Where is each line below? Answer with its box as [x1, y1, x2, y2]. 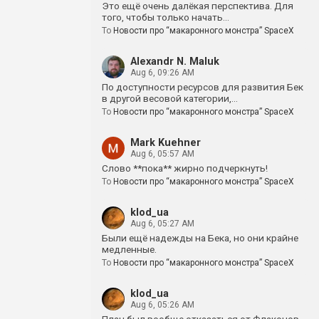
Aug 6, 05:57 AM [130, 149, 194, 159]
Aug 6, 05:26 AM [130, 300, 194, 310]
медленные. [102, 244, 157, 255]
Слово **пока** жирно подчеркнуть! [102, 162, 268, 174]
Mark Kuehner [130, 137, 201, 149]
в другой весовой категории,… [102, 93, 238, 104]
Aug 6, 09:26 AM [130, 68, 194, 78]
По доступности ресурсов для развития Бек [102, 81, 303, 93]
